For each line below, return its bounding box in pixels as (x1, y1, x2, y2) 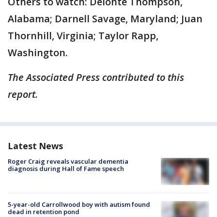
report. (8, 88, 38, 101)
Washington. (8, 46, 68, 60)
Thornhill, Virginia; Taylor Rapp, (8, 29, 158, 43)
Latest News (8, 140, 63, 152)
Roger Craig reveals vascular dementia (8, 157, 128, 166)
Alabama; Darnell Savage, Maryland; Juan (8, 12, 202, 26)
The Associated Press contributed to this (8, 71, 184, 84)
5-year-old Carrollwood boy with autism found (8, 200, 150, 209)
